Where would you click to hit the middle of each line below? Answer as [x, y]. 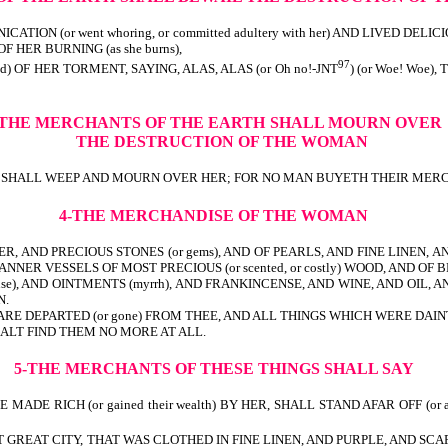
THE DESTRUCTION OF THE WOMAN [224, 142]
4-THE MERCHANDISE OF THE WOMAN [213, 215]
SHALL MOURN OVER [356, 123]
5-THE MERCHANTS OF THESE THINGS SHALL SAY [213, 369]
